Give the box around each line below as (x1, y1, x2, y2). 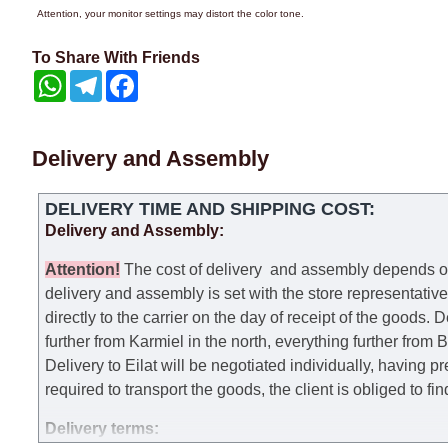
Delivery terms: (45, 420, 159, 438)
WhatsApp (66, 71, 122, 86)
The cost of (120, 261, 206, 279)
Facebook (138, 71, 192, 86)
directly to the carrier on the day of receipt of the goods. (45, 309, 434, 327)
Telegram (102, 71, 153, 86)
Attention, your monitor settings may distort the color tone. (37, 8, 304, 20)
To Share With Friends (32, 49, 200, 67)
